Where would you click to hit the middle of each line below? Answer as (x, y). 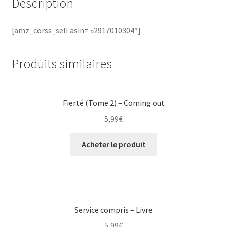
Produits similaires (62, 64)
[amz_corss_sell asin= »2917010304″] (76, 30)
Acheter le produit (113, 144)
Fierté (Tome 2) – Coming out (113, 103)
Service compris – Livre (113, 210)
